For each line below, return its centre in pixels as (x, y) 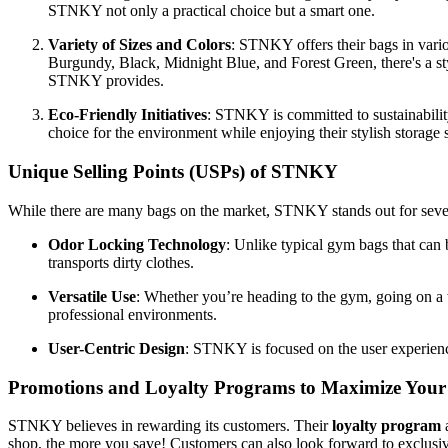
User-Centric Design (116, 348)
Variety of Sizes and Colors (139, 45)
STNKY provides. (106, 81)
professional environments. (132, 314)
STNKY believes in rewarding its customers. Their (170, 426)
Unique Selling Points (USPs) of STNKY (173, 172)
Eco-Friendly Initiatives (127, 115)
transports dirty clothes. (121, 262)
